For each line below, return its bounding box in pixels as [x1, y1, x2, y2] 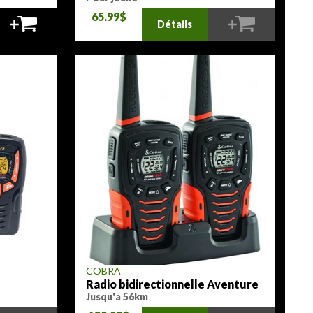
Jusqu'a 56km [86, 291, 149, 303]
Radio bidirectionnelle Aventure [86, 277, 259, 291]
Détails [157, 18, 193, 30]
